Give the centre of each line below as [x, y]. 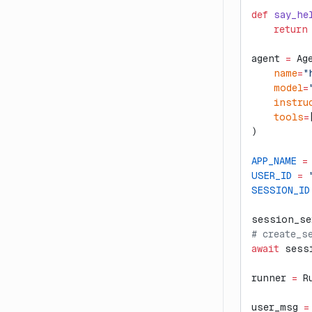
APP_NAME [274, 161]
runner [272, 278]
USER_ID [272, 175]
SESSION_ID [281, 190]
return [280, 29]
